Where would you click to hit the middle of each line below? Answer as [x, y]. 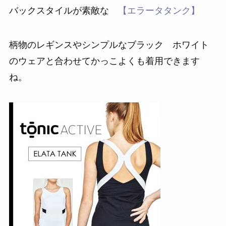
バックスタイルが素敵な [63, 10]
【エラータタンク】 [159, 10]
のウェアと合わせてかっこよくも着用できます [104, 60]
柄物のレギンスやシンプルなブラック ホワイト [109, 44]
